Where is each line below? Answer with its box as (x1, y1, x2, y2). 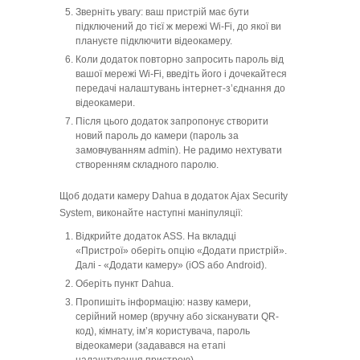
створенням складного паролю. (76, 159, 219, 171)
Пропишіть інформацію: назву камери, (76, 297, 251, 309)
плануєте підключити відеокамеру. (76, 35, 232, 47)
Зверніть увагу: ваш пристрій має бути (76, 6, 249, 18)
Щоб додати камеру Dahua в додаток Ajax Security (59, 190, 288, 202)
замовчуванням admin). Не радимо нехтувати (76, 145, 282, 157)
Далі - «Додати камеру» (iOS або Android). (76, 260, 267, 272)
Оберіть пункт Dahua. (76, 278, 174, 290)
